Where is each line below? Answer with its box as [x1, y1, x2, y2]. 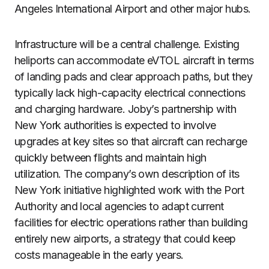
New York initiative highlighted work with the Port [14, 184, 244, 196]
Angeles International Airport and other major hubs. [14, 2, 251, 15]
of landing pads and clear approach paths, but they [14, 70, 252, 83]
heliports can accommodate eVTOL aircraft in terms [14, 54, 254, 67]
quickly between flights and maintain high [14, 151, 207, 164]
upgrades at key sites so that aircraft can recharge [14, 135, 247, 148]
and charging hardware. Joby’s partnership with [14, 103, 237, 115]
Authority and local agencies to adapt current [14, 200, 224, 213]
